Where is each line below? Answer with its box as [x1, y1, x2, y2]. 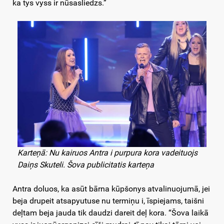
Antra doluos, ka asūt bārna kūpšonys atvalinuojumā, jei [12, 184, 210, 194]
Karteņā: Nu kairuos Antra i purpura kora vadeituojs [17, 148, 197, 158]
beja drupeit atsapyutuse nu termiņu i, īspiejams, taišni [12, 196, 204, 206]
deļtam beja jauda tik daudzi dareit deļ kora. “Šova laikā [12, 208, 208, 218]
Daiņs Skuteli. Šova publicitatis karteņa [17, 160, 154, 170]
